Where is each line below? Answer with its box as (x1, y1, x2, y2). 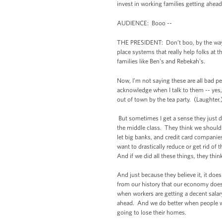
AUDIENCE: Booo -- (117, 19, 172, 27)
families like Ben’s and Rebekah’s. (117, 57, 205, 65)
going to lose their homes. (117, 209, 188, 216)
